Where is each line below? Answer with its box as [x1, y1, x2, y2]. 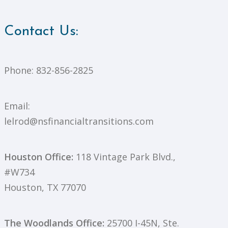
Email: [4, 100, 30, 112]
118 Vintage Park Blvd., [73, 151, 176, 163]
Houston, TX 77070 [4, 181, 86, 194]
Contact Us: [4, 24, 78, 39]
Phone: [4, 64, 36, 77]
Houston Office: [4, 151, 73, 163]
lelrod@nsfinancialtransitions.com [4, 115, 154, 128]
